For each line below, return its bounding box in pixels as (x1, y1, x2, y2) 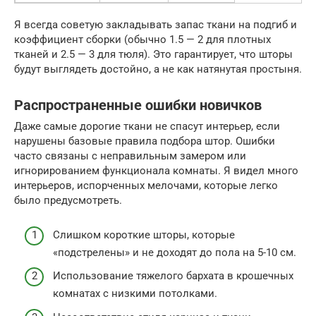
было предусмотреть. (14, 194, 122, 207)
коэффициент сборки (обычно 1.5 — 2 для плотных (14, 33, 271, 47)
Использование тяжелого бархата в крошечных (53, 269, 293, 283)
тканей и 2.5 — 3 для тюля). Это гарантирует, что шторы (14, 48, 293, 61)
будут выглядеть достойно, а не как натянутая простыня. (14, 63, 302, 76)
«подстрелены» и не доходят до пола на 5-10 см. (53, 245, 296, 259)
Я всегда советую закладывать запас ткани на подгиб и (14, 18, 297, 32)
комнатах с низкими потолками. (53, 287, 217, 300)
